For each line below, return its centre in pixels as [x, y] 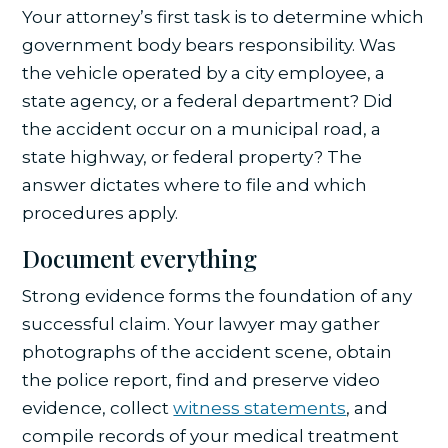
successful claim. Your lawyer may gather [201, 324]
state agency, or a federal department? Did [208, 101]
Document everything [140, 258]
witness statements [260, 408]
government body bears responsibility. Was [209, 45]
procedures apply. [100, 213]
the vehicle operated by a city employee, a [204, 73]
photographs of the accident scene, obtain [207, 352]
